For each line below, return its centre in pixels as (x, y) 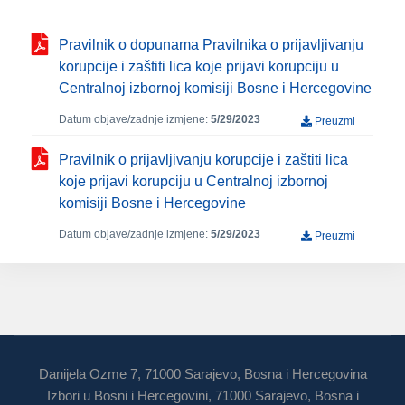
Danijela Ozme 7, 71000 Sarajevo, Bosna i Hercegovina (202, 374)
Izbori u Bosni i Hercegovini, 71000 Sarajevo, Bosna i (202, 396)
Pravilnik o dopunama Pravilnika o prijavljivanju (211, 45)
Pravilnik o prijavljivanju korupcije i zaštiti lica (203, 160)
